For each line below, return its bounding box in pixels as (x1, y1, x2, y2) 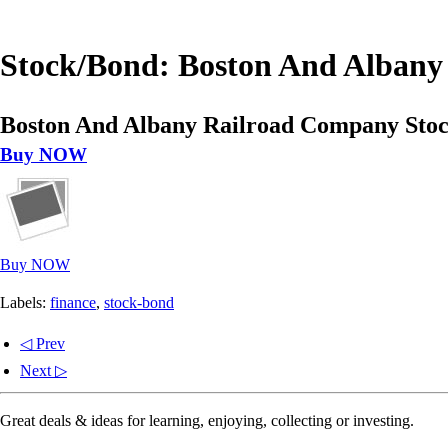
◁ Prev (20, 334, 65, 352)
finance (50, 293, 96, 311)
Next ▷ (20, 361, 67, 379)
